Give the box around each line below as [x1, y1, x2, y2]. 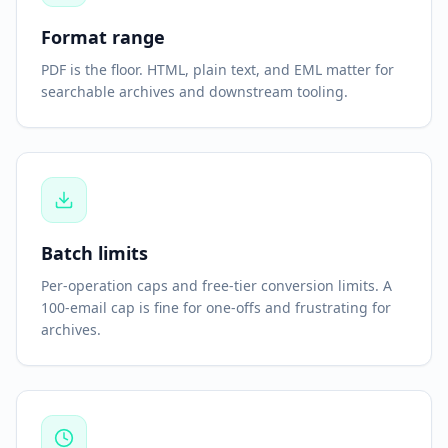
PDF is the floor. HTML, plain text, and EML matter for [41, 60, 394, 79]
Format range [41, 25, 165, 49]
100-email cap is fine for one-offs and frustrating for [41, 298, 391, 317]
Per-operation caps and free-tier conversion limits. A [41, 276, 392, 295]
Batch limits [41, 241, 148, 265]
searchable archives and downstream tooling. [41, 82, 348, 101]
